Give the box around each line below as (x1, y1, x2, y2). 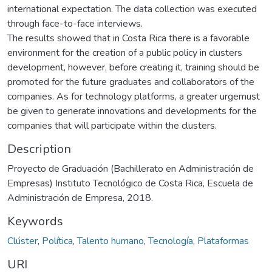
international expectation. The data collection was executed (7, 2, 257, 16)
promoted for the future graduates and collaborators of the (7, 75, 254, 89)
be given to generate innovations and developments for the (7, 104, 257, 118)
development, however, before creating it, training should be (7, 60, 259, 74)
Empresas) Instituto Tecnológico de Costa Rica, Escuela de (7, 176, 253, 190)
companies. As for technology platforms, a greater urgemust (7, 89, 260, 103)
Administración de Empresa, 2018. (7, 191, 153, 205)
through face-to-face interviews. (7, 16, 143, 30)
